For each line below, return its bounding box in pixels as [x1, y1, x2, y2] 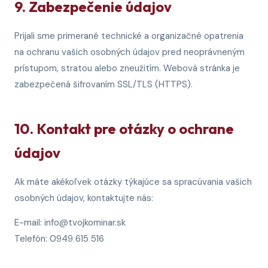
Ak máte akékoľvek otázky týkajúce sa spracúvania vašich [14, 176, 252, 188]
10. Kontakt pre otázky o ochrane [14, 120, 234, 138]
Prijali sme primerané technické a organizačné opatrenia [14, 30, 243, 42]
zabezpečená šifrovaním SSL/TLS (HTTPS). [14, 78, 193, 90]
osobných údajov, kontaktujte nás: [14, 192, 153, 204]
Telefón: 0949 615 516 [14, 233, 104, 245]
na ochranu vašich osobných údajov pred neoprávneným [14, 46, 245, 58]
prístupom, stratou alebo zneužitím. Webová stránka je [14, 62, 240, 74]
